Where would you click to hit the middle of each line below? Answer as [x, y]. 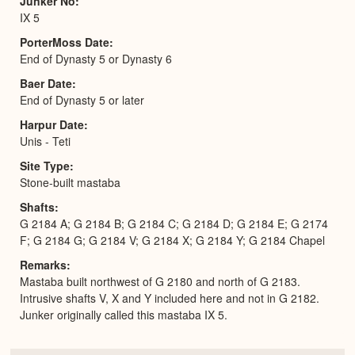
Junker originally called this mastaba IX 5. [124, 315]
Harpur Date [52, 125]
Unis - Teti [45, 141]
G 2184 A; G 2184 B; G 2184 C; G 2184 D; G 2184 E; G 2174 [174, 224]
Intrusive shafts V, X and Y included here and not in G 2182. [170, 298]
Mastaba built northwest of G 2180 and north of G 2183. [160, 282]
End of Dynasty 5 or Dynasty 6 [96, 59]
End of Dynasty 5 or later [82, 100]
